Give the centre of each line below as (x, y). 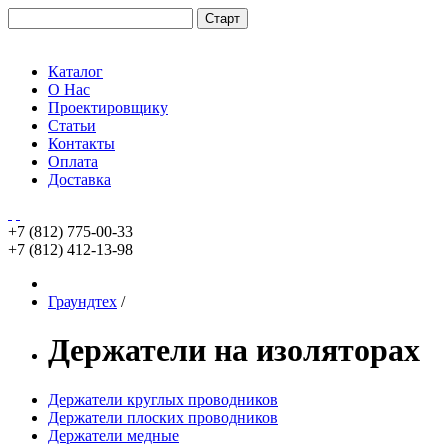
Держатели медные (113, 435)
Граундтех (82, 301)
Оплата (73, 161)
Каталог (75, 71)
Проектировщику (108, 107)
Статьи (72, 125)
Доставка (79, 179)
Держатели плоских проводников (163, 417)
